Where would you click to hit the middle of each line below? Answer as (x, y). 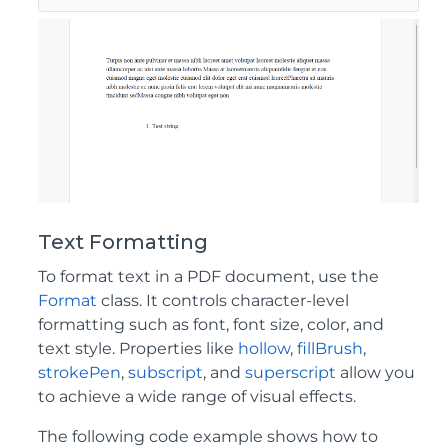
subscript (165, 372)
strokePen (79, 372)
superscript (292, 372)
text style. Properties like (138, 348)
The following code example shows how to (208, 436)
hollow (264, 348)
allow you (377, 372)
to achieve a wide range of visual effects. (197, 396)
